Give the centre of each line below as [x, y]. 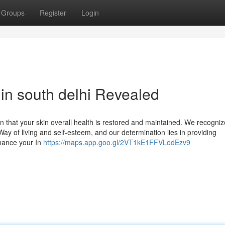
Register [53, 13]
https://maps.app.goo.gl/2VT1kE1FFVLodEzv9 [117, 142]
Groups [13, 13]
